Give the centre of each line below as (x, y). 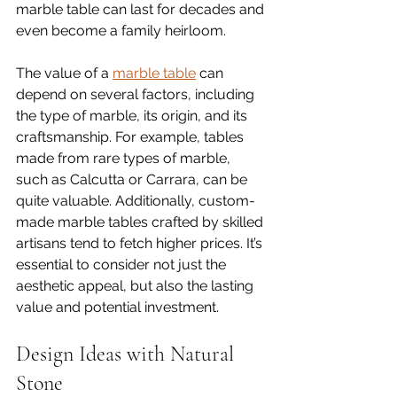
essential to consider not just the (123, 264)
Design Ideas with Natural (128, 354)
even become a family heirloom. (123, 30)
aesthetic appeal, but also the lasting (136, 285)
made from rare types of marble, (125, 158)
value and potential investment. (117, 307)
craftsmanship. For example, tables (132, 136)
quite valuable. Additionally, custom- (136, 200)
